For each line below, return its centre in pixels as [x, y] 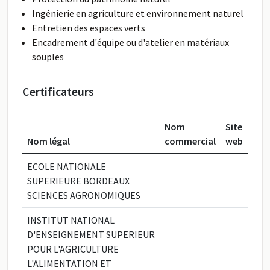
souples [48, 57]
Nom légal [49, 141]
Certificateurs [58, 91]
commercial [190, 141]
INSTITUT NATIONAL [71, 220]
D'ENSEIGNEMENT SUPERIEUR [91, 234]
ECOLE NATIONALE [67, 166]
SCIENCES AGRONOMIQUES [84, 195]
